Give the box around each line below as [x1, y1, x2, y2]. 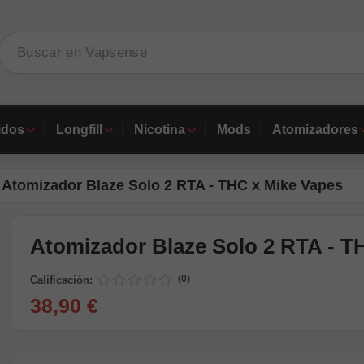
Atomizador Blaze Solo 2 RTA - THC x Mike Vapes [2, 177, 343, 193]
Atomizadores [271, 122, 358, 136]
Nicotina [133, 122, 185, 136]
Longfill [55, 122, 102, 136]
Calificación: [30, 274, 93, 286]
